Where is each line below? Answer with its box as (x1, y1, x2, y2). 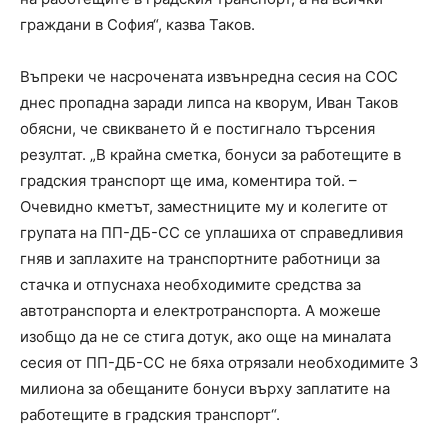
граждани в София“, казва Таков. (20, 15, 255, 35)
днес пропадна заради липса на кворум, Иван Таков (20, 93, 398, 113)
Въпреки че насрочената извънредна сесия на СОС (20, 67, 398, 87)
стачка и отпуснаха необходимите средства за (20, 275, 361, 295)
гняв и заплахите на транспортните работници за (20, 249, 380, 269)
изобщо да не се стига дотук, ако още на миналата (20, 327, 391, 347)
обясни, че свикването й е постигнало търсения (20, 119, 375, 139)
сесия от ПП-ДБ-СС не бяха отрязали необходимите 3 (20, 353, 419, 373)
